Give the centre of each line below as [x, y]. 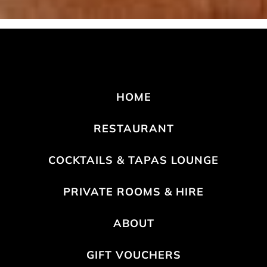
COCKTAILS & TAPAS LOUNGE [133, 160]
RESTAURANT [133, 128]
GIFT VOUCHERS [133, 254]
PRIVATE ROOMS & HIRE [133, 191]
